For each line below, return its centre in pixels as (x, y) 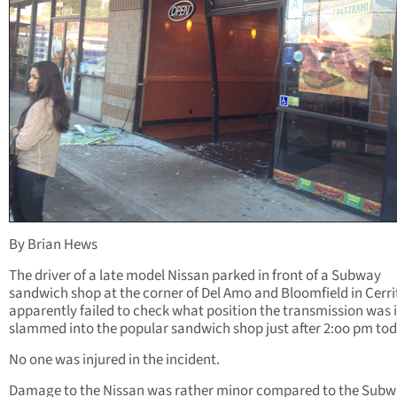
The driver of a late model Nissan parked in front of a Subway (195, 276)
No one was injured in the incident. (114, 360)
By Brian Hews (53, 245)
